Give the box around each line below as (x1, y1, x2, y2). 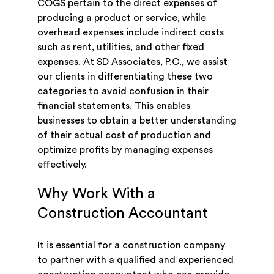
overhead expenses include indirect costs (37, 28, 224, 38)
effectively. (37, 160, 87, 170)
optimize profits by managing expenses (37, 145, 213, 155)
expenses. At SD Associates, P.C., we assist (37, 57, 228, 67)
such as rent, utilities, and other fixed (37, 42, 204, 53)
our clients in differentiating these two (37, 72, 213, 82)
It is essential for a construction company (37, 240, 225, 251)
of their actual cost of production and (37, 130, 211, 141)
